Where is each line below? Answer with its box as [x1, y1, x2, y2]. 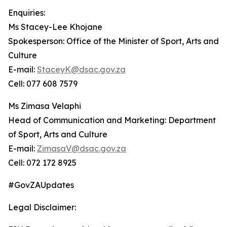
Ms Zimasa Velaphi [8, 101, 81, 111]
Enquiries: [8, 8, 45, 18]
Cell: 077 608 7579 [8, 79, 78, 89]
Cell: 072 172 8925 [8, 158, 77, 168]
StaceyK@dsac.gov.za [37, 64, 126, 74]
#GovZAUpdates [8, 180, 74, 190]
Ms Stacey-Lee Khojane [8, 22, 102, 32]
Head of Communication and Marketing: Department [8, 115, 216, 125]
